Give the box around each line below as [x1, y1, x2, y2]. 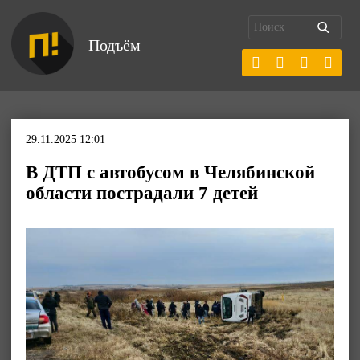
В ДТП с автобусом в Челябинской [26, 162, 315, 182]
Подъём [88, 36, 141, 54]
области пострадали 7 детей [26, 183, 258, 203]
